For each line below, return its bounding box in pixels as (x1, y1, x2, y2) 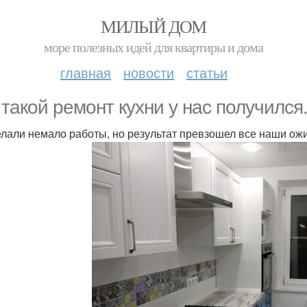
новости (123, 62, 174, 82)
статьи (186, 62, 228, 82)
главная (60, 62, 111, 82)
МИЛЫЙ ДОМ (101, 14, 206, 38)
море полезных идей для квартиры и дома (44, 38, 263, 56)
